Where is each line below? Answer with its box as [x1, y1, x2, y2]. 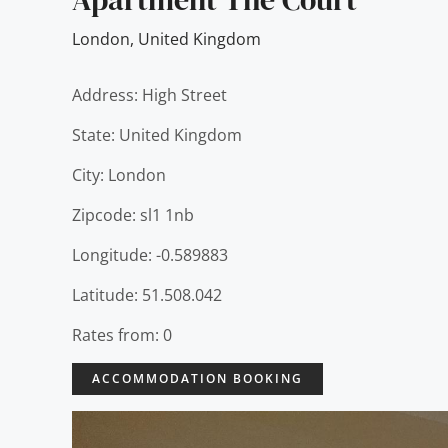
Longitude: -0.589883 [72, 244, 228, 266]
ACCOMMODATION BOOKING [92, 370, 303, 387]
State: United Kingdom [72, 124, 242, 146]
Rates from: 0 [72, 324, 172, 346]
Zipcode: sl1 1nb [72, 204, 194, 226]
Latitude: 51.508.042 [72, 284, 222, 306]
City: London [72, 164, 166, 186]
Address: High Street [72, 84, 227, 106]
